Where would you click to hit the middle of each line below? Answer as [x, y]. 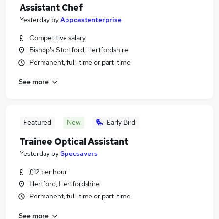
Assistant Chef [51, 8]
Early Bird [121, 122]
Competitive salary [57, 38]
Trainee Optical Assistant [74, 142]
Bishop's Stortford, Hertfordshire [79, 50]
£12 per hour [48, 172]
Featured [37, 122]
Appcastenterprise [91, 20]
